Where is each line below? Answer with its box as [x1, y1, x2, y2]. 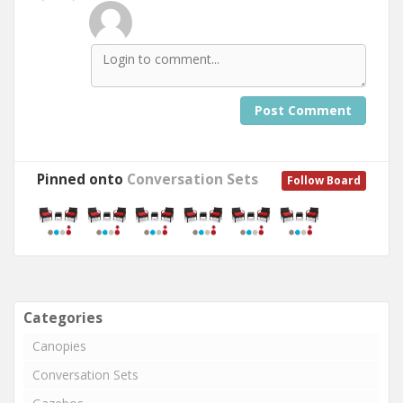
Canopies [32, 337, 86, 354]
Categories [23, 309, 103, 327]
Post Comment [255, 102, 352, 119]
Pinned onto [37, 170, 127, 189]
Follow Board [287, 173, 361, 188]
